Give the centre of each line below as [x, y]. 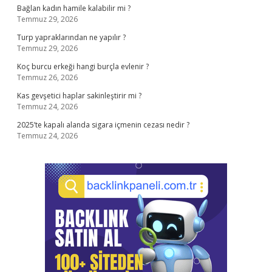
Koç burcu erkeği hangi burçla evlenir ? [83, 66]
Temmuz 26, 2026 [47, 77]
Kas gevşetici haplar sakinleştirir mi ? [79, 96]
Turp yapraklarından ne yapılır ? [71, 37]
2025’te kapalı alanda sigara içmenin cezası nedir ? [103, 125]
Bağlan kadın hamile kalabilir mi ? [74, 8]
